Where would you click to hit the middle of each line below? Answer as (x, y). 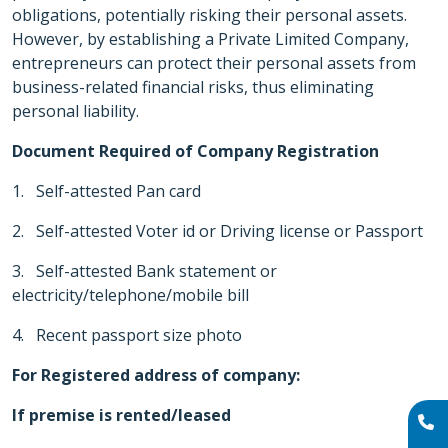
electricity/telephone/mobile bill (130, 295)
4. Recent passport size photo (127, 335)
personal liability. (75, 111)
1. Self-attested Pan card (106, 191)
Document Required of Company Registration (195, 151)
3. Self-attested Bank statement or (144, 271)
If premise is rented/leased (121, 415)
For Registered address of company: (156, 375)
